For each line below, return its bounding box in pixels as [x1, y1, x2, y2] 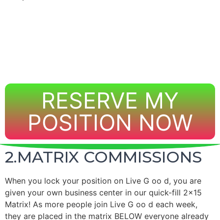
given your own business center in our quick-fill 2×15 [5, 188, 202, 197]
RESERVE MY [41, 87, 179, 114]
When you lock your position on [5, 176, 126, 186]
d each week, [146, 199, 197, 209]
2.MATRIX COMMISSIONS [5, 147, 202, 166]
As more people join [33, 199, 110, 209]
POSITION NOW [27, 109, 193, 136]
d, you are [162, 176, 201, 186]
